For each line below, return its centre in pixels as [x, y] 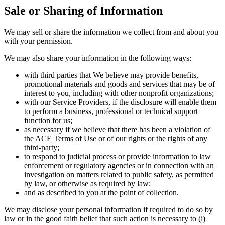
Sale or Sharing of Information [83, 11]
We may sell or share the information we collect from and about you [111, 32]
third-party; [43, 147]
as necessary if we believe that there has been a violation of [117, 129]
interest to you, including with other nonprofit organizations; [120, 93]
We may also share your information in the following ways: [98, 58]
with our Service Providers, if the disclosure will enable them [120, 102]
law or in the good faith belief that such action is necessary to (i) [105, 218]
